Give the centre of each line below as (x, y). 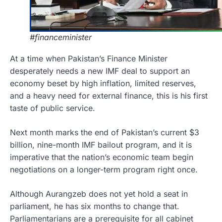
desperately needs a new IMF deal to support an (100, 71)
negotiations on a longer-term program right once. (104, 170)
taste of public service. (53, 108)
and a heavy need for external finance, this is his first (109, 96)
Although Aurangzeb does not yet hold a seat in (99, 194)
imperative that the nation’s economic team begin (102, 157)
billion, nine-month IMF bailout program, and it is (101, 145)
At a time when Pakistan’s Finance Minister (89, 59)
